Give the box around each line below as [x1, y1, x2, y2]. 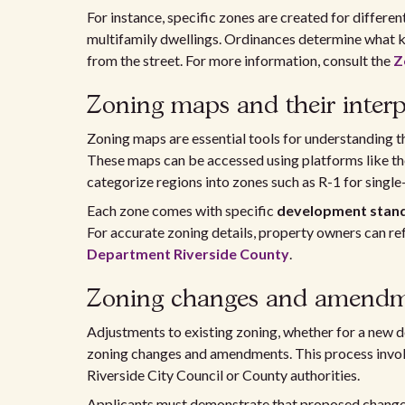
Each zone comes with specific [87, 202, 277, 219]
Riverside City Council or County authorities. [87, 366, 360, 383]
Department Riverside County [87, 245, 289, 262]
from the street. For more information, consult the [87, 52, 393, 69]
